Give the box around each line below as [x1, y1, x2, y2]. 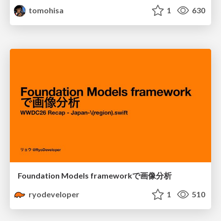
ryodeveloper [27, 189, 80, 199]
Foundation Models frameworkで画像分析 [18, 170, 172, 180]
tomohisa [27, 5, 64, 15]
